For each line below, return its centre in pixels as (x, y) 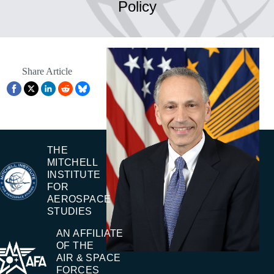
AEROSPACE (79, 199)
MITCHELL (72, 163)
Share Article (47, 72)
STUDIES (69, 212)
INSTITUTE (74, 175)
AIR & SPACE (88, 258)
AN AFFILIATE (90, 234)
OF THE (75, 246)
